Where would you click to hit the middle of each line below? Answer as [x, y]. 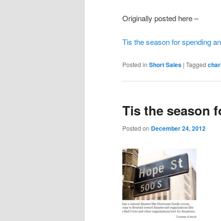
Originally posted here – [161, 18]
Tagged [196, 64]
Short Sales [165, 64]
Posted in [135, 64]
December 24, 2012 [178, 129]
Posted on [137, 128]
